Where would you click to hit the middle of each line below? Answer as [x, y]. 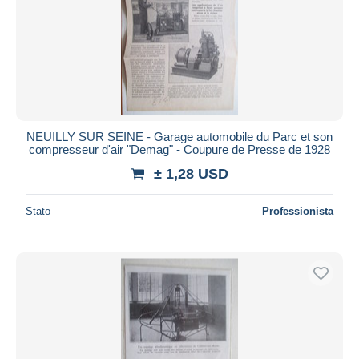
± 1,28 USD [191, 173]
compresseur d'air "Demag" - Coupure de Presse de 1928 [179, 149]
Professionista [298, 211]
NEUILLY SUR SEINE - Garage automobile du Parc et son [179, 136]
